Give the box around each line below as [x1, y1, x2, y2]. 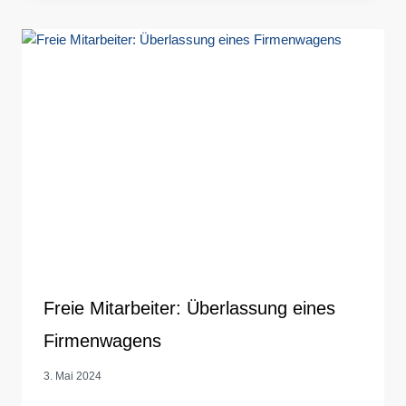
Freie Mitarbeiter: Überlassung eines [43, 298, 335, 319]
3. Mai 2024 [43, 370, 101, 383]
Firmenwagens [43, 331, 161, 352]
